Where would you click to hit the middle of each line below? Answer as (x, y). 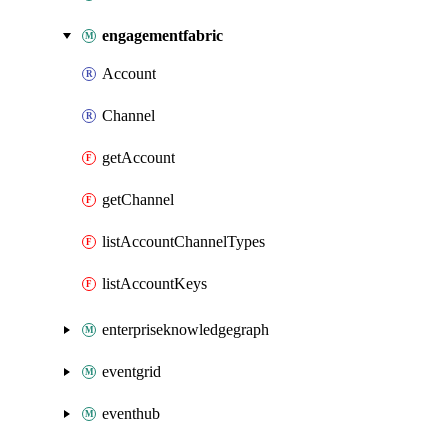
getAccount (138, 157)
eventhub (131, 413)
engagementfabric (162, 35)
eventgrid (131, 371)
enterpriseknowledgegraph (185, 329)
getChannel (138, 199)
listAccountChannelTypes (183, 241)
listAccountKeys (154, 283)
